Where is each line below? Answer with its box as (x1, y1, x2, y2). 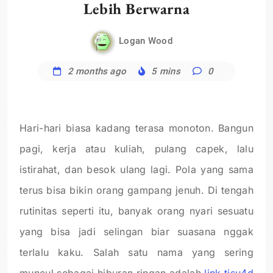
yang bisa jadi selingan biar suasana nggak (19, 225, 253, 238)
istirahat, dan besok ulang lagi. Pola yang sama (19, 163, 253, 175)
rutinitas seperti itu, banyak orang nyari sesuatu (19, 204, 253, 217)
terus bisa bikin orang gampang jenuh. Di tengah (19, 183, 253, 196)
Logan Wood (119, 35, 172, 47)
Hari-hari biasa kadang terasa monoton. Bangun (19, 121, 253, 134)
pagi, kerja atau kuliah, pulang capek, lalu (19, 142, 253, 155)
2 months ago (67, 66, 126, 77)
